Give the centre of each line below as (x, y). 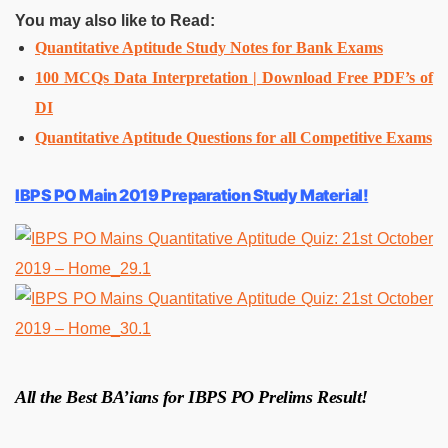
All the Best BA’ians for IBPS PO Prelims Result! (191, 396)
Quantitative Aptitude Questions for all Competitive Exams (233, 137)
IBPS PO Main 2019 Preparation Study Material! (192, 194)
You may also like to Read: (115, 20)
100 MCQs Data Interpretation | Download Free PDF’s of (234, 77)
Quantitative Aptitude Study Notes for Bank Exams (209, 47)
